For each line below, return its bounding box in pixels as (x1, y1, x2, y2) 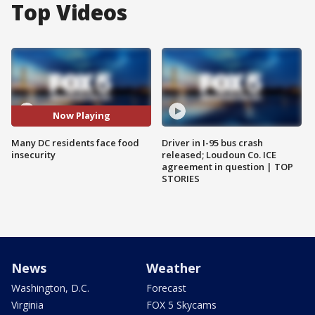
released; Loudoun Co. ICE (162, 148, 276, 161)
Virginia (11, 297, 44, 311)
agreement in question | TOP (162, 160, 293, 173)
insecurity (11, 148, 56, 161)
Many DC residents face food (11, 136, 139, 149)
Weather (146, 259, 201, 276)
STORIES (162, 172, 200, 185)
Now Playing (52, 109, 110, 122)
